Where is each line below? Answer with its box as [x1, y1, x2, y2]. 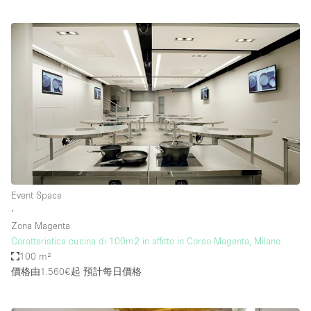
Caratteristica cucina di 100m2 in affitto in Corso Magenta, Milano [11, 235, 280, 247]
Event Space [11, 190, 62, 201]
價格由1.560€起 [11, 266, 81, 278]
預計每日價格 [81, 266, 142, 278]
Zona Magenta [11, 220, 70, 232]
